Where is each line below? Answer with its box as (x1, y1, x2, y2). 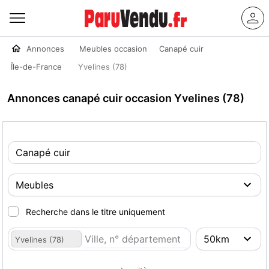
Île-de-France (11, 62, 62, 71)
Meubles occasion (79, 44, 147, 53)
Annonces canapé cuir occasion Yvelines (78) (7, 92, 244, 104)
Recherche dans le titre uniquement (26, 207, 165, 217)
